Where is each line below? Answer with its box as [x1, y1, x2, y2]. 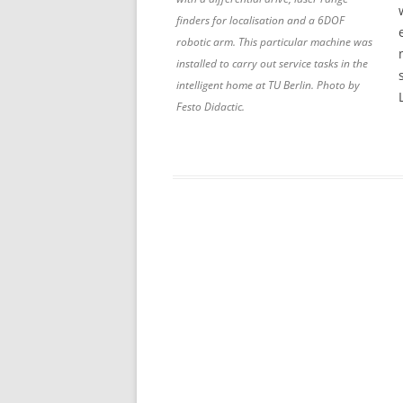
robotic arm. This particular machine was [176, 34, 372, 49]
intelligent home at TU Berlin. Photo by [176, 77, 360, 93]
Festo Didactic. [176, 99, 245, 114]
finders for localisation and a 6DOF [176, 13, 345, 28]
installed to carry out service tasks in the [176, 56, 368, 71]
